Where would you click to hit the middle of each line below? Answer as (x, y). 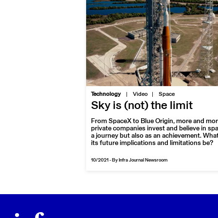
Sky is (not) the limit (142, 106)
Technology (106, 94)
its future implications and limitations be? (152, 143)
